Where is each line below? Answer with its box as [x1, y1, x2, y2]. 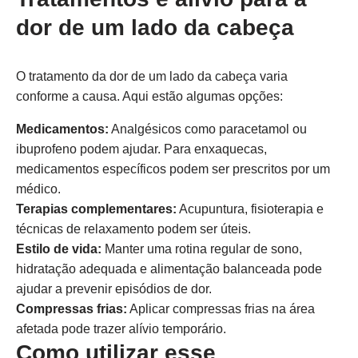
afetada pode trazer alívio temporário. [16, 322, 226, 336]
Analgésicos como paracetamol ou [109, 122, 307, 136]
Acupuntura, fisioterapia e [177, 202, 324, 216]
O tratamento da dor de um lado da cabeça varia [16, 70, 288, 83]
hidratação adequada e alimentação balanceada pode [16, 262, 322, 276]
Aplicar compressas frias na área [127, 302, 315, 316]
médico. [16, 182, 61, 196]
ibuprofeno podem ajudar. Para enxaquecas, [16, 142, 267, 156]
